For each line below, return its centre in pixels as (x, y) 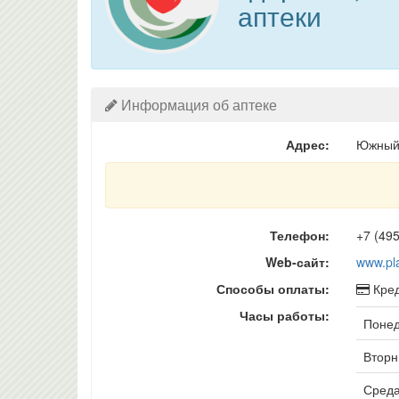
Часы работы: (284, 315)
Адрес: (307, 144)
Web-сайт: (297, 262)
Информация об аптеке (197, 105)
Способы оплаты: (273, 289)
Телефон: (299, 235)
